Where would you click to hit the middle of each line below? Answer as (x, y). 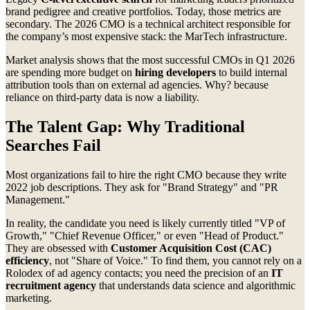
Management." (38, 200)
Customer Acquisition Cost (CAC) (191, 248)
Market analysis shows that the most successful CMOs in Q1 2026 (150, 60)
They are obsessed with (58, 248)
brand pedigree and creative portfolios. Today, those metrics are (143, 12)
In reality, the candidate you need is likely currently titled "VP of (145, 224)
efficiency (27, 261)
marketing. (29, 298)
